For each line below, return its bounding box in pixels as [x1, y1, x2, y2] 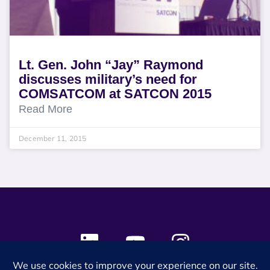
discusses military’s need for [19, 72, 197, 87]
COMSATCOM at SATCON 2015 [19, 86, 212, 101]
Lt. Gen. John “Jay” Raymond [19, 57, 203, 72]
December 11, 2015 [19, 134, 87, 143]
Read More [19, 103, 72, 115]
